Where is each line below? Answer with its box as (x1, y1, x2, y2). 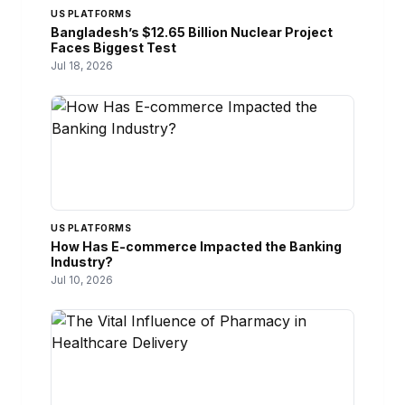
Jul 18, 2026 (51, 59, 113, 73)
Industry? (51, 254, 113, 270)
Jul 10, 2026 (51, 273, 113, 287)
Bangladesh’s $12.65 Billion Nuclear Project (51, 24, 333, 41)
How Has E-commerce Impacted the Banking (51, 239, 342, 255)
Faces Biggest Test (51, 40, 176, 56)
